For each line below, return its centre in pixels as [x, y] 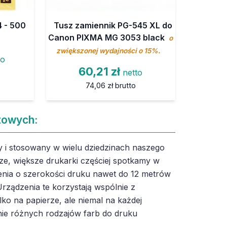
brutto [125, 85]
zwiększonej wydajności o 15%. [108, 50]
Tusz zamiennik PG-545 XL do [113, 25]
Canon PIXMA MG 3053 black [108, 37]
